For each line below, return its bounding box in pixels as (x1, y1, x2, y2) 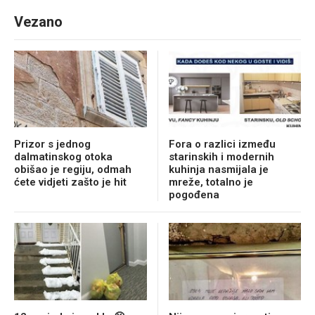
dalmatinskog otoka (14, 150, 112, 164)
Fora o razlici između (168, 138, 276, 151)
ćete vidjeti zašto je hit (14, 176, 127, 189)
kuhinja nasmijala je (168, 163, 269, 176)
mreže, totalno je (168, 176, 253, 189)
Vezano (14, 13, 63, 30)
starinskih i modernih (168, 150, 274, 164)
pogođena (168, 188, 219, 202)
